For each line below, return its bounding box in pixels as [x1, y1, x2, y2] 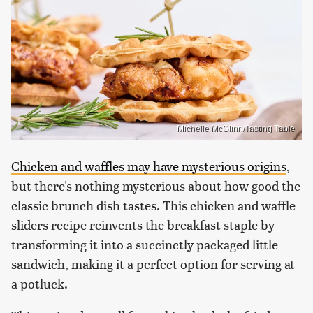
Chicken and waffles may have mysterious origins [11, 157, 286, 175]
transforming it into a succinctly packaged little [11, 235, 278, 254]
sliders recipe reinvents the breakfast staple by [11, 216, 275, 234]
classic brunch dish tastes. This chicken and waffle [11, 196, 296, 214]
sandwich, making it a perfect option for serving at [11, 255, 295, 273]
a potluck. [11, 275, 71, 293]
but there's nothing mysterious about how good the [11, 177, 300, 195]
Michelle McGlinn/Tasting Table [177, 124, 295, 134]
